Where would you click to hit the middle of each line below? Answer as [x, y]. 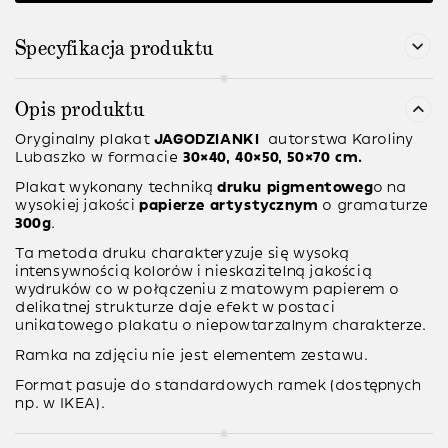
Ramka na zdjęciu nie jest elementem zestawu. [192, 356]
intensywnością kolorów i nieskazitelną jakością [194, 272]
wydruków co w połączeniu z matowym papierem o [208, 290]
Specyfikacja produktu [114, 48]
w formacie [135, 158]
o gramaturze [373, 206]
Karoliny [382, 140]
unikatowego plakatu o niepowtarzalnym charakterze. [221, 326]
